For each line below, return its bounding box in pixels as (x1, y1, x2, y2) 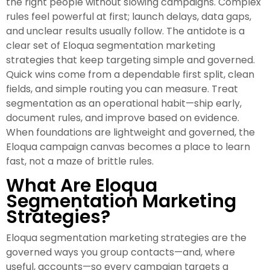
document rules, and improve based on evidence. (6, 111, 239, 125)
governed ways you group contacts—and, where (6, 245, 235, 260)
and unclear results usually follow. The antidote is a (6, 24, 245, 39)
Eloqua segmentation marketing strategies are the (6, 231, 246, 245)
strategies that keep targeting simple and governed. (6, 53, 255, 67)
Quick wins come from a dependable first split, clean (6, 67, 254, 82)
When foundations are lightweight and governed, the (6, 125, 255, 140)
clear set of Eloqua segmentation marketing (6, 39, 215, 53)
